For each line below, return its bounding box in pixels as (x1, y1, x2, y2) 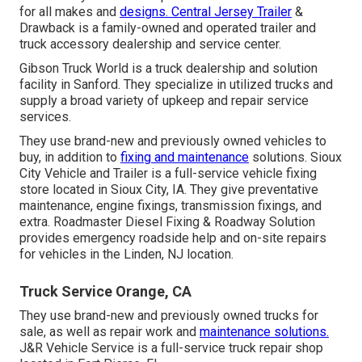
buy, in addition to (19, 149, 120, 166)
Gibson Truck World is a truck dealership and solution (19, 61, 318, 77)
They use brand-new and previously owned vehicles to (19, 133, 326, 149)
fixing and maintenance (120, 149, 249, 166)
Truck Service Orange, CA (19, 283, 192, 301)
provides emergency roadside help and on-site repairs (19, 230, 326, 246)
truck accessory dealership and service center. (19, 36, 281, 53)
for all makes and (19, 4, 120, 20)
